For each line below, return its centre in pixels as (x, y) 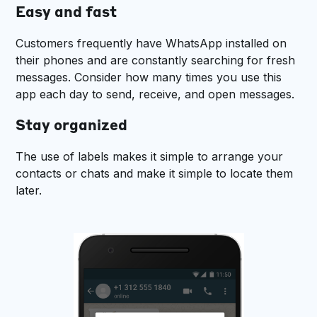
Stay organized (72, 127)
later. (29, 191)
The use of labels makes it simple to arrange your (150, 157)
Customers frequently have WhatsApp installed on (151, 44)
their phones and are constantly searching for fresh (156, 60)
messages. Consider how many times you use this (149, 77)
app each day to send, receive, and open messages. (155, 94)
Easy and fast (67, 14)
